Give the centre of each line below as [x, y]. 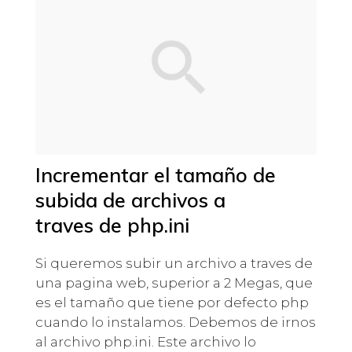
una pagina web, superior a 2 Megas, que [174, 283]
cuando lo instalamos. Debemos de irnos [175, 323]
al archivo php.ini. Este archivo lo [145, 342]
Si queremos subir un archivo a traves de [174, 264]
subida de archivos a [130, 200]
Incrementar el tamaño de [155, 175]
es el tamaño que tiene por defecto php [172, 303]
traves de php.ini [112, 225]
